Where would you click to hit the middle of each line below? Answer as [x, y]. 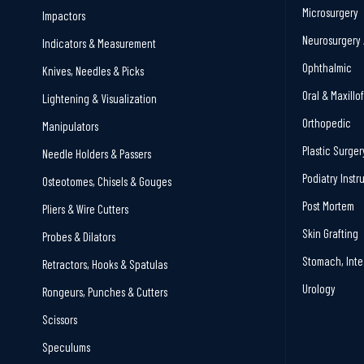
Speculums [66, 347]
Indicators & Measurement [99, 43]
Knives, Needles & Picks [93, 71]
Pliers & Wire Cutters [85, 209]
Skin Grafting [330, 233]
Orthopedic [327, 123]
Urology [319, 288]
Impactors [64, 15]
